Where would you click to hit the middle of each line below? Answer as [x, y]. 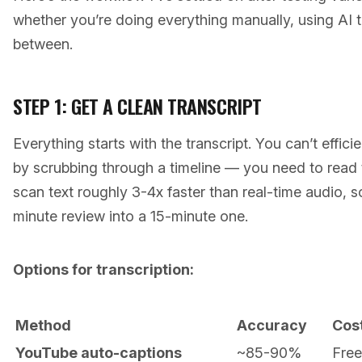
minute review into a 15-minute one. [130, 216]
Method [43, 325]
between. [43, 44]
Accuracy [272, 325]
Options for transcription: [103, 269]
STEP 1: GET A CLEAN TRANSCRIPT [137, 106]
